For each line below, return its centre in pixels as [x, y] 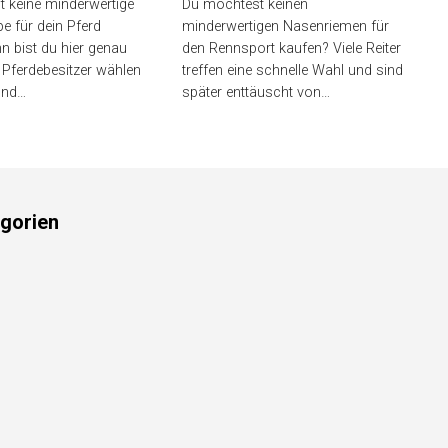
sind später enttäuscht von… [264, 178]
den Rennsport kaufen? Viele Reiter [284, 134]
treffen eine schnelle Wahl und [269, 156]
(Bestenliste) [241, 58]
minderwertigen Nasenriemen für [278, 112]
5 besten [219, 26]
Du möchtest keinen [237, 90]
